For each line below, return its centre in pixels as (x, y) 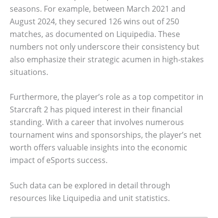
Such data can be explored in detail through (90, 185)
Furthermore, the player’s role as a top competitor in (107, 97)
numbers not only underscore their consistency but (105, 46)
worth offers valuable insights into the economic (99, 148)
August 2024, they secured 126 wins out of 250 (94, 21)
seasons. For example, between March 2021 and (98, 9)
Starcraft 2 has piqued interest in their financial (96, 110)
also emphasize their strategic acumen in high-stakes (107, 59)
